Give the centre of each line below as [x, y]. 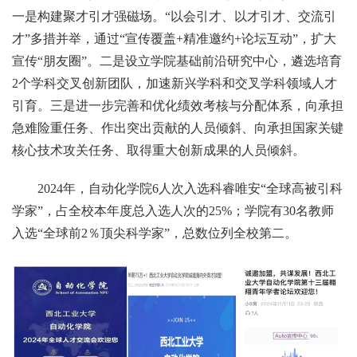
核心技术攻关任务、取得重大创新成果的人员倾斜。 [159, 150]
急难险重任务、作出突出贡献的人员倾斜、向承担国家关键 [178, 127]
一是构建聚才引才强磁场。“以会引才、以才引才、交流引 [174, 16]
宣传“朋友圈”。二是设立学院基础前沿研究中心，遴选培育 [177, 61]
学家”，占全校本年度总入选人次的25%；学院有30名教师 [173, 210]
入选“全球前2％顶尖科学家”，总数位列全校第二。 [155, 233]
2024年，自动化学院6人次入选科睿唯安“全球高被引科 [190, 188]
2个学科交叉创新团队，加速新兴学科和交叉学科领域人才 [175, 83]
